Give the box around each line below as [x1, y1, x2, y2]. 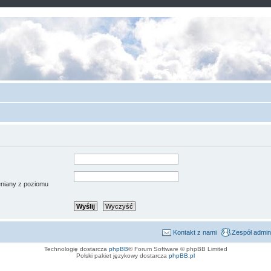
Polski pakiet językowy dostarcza [76, 252, 169, 260]
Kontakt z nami [173, 229, 217, 237]
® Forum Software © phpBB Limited [128, 246, 227, 253]
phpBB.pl [169, 252, 195, 260]
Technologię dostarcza [44, 246, 109, 253]
